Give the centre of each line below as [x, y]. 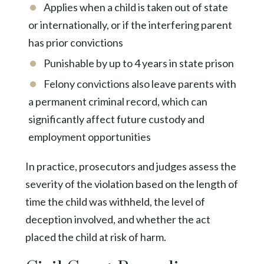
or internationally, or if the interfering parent [130, 24]
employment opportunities [89, 136]
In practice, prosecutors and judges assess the [131, 166]
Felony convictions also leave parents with [140, 83]
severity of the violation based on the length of [131, 184]
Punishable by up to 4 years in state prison [138, 63]
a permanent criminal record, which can [118, 101]
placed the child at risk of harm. [95, 237]
